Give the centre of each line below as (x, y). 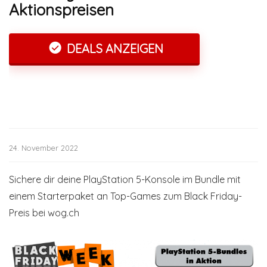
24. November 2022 (44, 148)
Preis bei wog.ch (44, 213)
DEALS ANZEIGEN (113, 49)
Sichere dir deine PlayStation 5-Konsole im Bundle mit (125, 179)
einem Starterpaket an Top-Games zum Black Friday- (125, 196)
